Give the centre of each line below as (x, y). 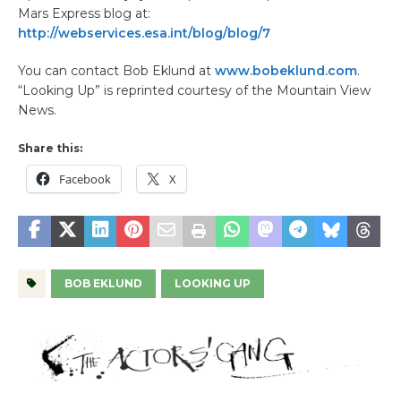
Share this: (50, 148)
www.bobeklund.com (286, 70)
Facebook (85, 179)
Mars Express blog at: (84, 13)
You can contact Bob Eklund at (116, 70)
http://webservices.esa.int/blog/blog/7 (144, 33)
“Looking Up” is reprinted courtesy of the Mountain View (194, 90)
